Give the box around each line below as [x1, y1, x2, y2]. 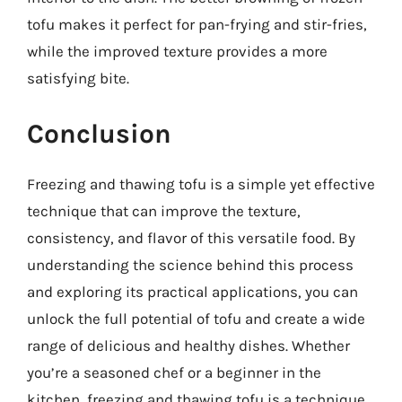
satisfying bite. [27, 69, 129, 87]
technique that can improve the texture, [27, 201, 301, 220]
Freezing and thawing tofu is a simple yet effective [27, 174, 375, 193]
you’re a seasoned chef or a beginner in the [27, 363, 321, 381]
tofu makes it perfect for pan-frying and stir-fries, [27, 15, 367, 33]
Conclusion [27, 117, 171, 150]
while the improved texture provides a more [27, 42, 328, 60]
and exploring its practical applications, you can [27, 282, 358, 301]
